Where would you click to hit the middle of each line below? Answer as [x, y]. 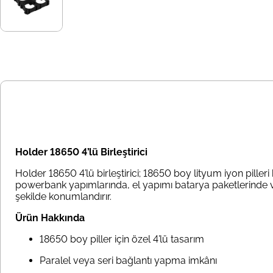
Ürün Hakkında [50, 218]
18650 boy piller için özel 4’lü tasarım [122, 239]
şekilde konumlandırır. [63, 197]
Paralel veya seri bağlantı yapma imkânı [128, 261]
